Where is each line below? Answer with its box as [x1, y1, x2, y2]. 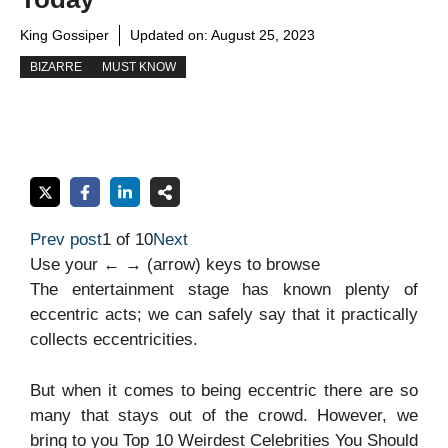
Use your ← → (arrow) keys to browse [30, 255, 320, 274]
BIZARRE [30, 60, 82, 74]
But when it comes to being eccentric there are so [30, 380, 418, 400]
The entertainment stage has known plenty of [30, 280, 418, 299]
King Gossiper [20, 27, 109, 43]
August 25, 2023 [211, 27, 315, 43]
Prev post [30, 230, 102, 249]
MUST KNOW [102, 60, 176, 74]
